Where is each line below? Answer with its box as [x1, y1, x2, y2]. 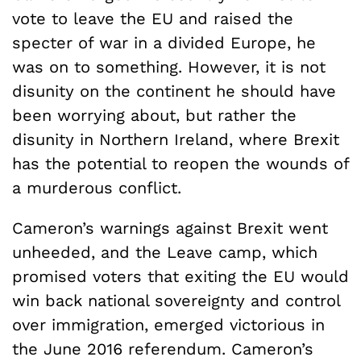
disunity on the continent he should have [12, 81, 336, 101]
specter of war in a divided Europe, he [12, 32, 316, 52]
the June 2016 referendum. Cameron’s [12, 338, 313, 359]
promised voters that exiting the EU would [12, 266, 349, 286]
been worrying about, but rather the [12, 105, 297, 125]
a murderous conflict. [12, 177, 181, 197]
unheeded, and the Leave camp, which [12, 242, 317, 262]
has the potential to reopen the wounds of [12, 153, 349, 173]
